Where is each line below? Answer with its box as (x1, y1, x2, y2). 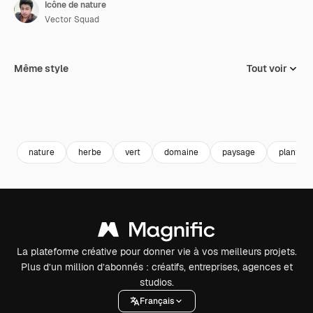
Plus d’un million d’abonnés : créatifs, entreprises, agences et (20, 261, 293, 273)
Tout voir (247, 62, 287, 75)
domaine (164, 146, 198, 158)
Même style (14, 62, 68, 75)
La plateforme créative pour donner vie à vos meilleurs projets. (16, 245, 297, 258)
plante (279, 146, 304, 158)
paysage (222, 146, 255, 158)
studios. (139, 276, 174, 289)
